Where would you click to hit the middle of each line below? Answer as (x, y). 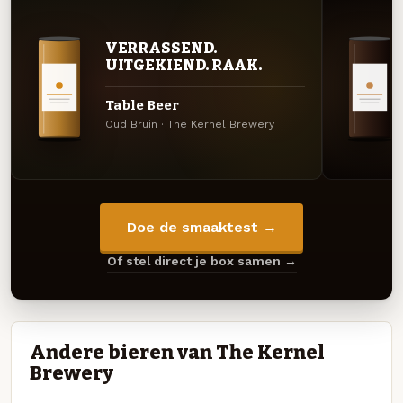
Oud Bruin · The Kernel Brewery (189, 125)
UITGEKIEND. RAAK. (184, 65)
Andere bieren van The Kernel (177, 352)
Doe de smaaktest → (201, 228)
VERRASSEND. (161, 48)
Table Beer (142, 105)
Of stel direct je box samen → (201, 261)
